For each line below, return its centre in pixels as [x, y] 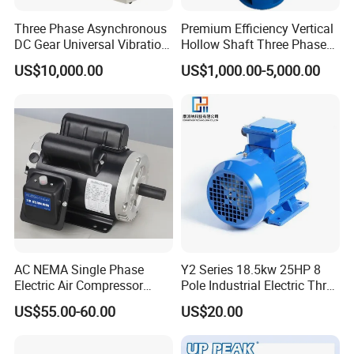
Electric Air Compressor [79, 286]
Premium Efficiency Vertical [257, 28]
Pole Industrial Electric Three [260, 286]
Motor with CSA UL [67, 301]
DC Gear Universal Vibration [92, 44]
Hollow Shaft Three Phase [253, 44]
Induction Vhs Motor [237, 60]
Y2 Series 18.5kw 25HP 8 [250, 270]
